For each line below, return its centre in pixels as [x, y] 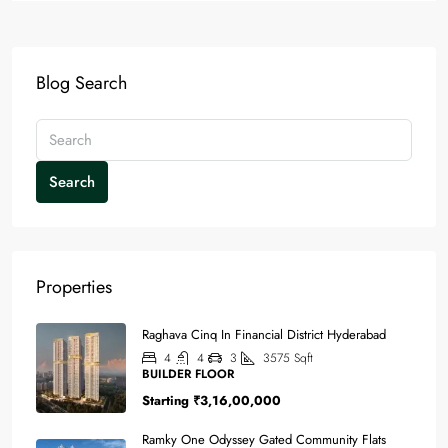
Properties [74, 287]
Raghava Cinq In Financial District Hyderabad [264, 335]
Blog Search [81, 83]
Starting [165, 401]
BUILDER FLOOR [188, 374]
